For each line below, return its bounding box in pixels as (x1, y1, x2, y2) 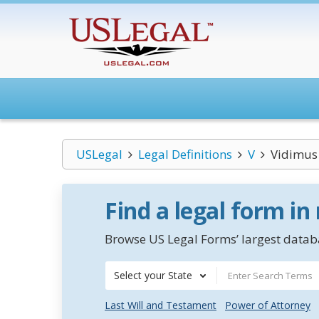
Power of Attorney (225, 298, 310, 312)
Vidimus (270, 146, 318, 162)
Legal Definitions (137, 146, 232, 162)
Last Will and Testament (105, 298, 216, 312)
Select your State (114, 268, 192, 282)
